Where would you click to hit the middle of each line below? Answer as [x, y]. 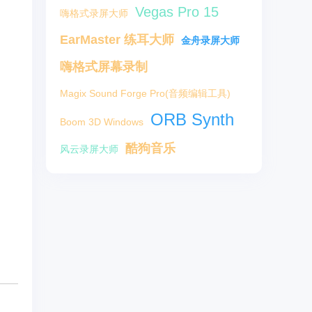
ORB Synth [192, 119]
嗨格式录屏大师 [94, 13]
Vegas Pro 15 [177, 12]
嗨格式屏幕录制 [104, 67]
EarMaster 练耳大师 [117, 40]
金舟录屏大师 [210, 40]
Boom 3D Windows [102, 122]
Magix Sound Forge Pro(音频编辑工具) [145, 93]
